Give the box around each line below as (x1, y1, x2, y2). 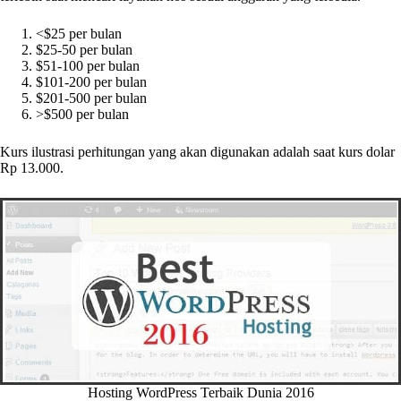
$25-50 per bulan (36, 42, 132, 58)
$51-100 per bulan (36, 58, 140, 74)
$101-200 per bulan (36, 74, 147, 90)
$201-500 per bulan (36, 90, 147, 107)
